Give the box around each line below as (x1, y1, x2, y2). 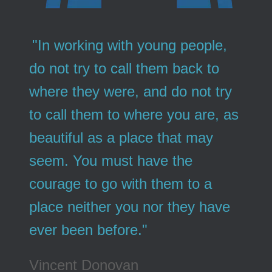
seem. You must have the (29, 152, 193, 169)
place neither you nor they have (29, 199, 231, 215)
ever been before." (29, 222, 148, 238)
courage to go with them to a (29, 175, 212, 192)
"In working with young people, (32, 37, 228, 53)
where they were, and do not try (29, 83, 233, 100)
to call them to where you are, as (29, 106, 239, 123)
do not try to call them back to (29, 60, 220, 76)
